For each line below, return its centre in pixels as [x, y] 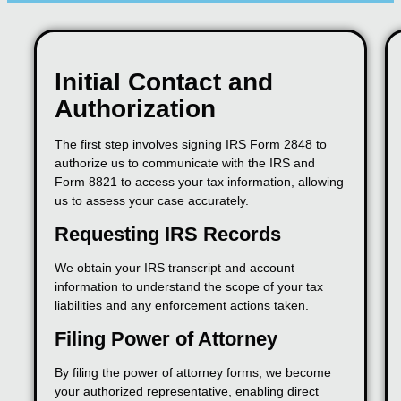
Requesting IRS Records [168, 235]
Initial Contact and [164, 82]
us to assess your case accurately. [152, 201]
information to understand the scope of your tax [189, 287]
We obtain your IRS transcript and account [175, 268]
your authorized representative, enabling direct [187, 392]
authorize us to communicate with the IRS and [185, 163]
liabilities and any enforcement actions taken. [182, 306]
